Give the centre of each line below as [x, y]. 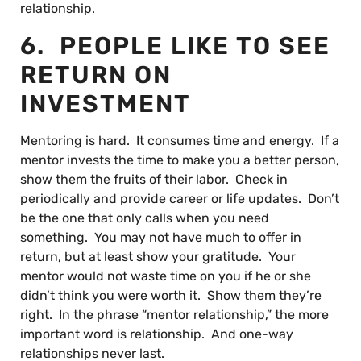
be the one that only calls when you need [145, 218]
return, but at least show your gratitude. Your [158, 257]
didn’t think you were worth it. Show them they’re [171, 295]
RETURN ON [96, 75]
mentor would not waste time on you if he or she [166, 276]
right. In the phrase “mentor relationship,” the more [174, 315]
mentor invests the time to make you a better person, [180, 160]
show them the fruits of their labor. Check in [154, 179]
